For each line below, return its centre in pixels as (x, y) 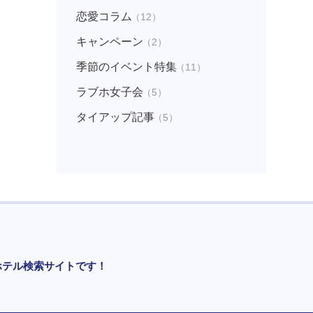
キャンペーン (109, 42)
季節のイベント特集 (126, 67)
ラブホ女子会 (109, 92)
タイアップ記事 (115, 117)
